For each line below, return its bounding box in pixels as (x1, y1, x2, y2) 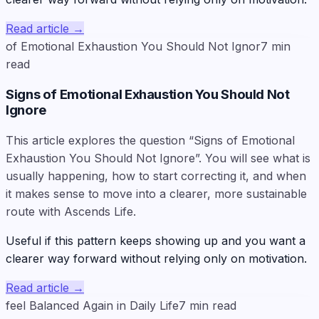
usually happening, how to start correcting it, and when (6, 168, 306, 183)
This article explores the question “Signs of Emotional (6, 132, 295, 147)
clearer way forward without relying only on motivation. (6, 251, 307, 266)
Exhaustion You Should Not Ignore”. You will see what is (6, 150, 310, 165)
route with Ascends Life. (6, 204, 136, 219)
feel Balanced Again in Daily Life (6, 298, 179, 313)
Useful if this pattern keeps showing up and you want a (6, 233, 305, 248)
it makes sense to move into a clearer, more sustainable (6, 186, 307, 201)
